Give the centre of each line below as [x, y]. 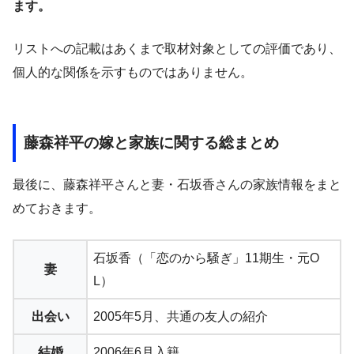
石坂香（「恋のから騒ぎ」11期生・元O [206, 258]
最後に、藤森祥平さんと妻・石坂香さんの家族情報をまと [177, 184]
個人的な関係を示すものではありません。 [133, 73]
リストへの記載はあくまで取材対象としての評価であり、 [177, 49]
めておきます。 [57, 208]
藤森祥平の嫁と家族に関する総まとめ [151, 143]
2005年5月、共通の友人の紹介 [181, 316]
